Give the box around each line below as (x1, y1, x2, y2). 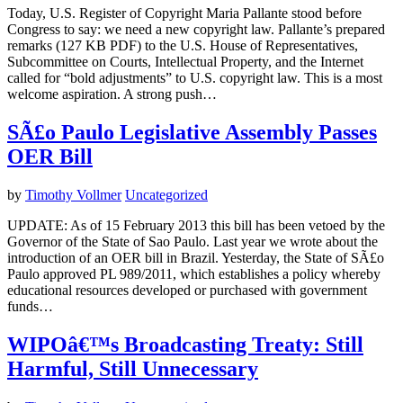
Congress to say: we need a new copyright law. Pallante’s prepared (7, 22, 385, 38)
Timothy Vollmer (25, 187, 121, 203)
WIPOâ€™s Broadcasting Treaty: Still (7, 333, 363, 357)
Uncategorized (125, 187, 208, 203)
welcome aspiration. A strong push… (7, 86, 217, 103)
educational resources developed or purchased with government (7, 282, 367, 299)
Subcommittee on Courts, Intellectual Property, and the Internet (7, 54, 363, 70)
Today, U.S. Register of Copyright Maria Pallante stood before (7, 5, 362, 22)
